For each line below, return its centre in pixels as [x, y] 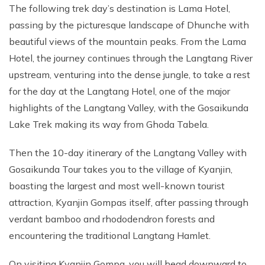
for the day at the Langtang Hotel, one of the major [119, 91]
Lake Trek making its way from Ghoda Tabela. [110, 124]
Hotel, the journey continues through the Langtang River [131, 58]
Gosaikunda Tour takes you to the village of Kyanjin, [121, 169]
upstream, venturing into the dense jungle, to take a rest [130, 75]
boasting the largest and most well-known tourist [117, 186]
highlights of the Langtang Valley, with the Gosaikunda [129, 108]
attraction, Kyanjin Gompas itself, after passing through [129, 202]
